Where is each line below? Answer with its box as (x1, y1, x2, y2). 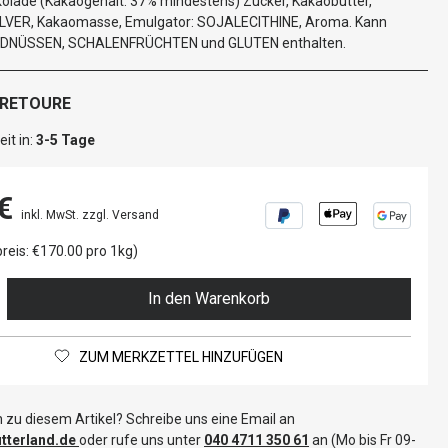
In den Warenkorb (148, 289, 271, 308)
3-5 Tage (36, 132, 95, 148)
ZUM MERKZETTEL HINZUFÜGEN (79, 349, 283, 365)
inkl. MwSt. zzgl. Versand (21, 208, 159, 222)
